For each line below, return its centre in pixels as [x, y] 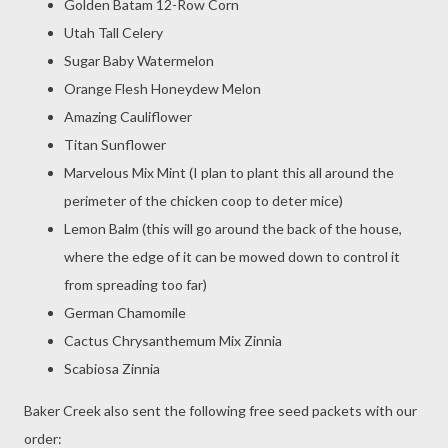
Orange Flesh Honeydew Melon [162, 88]
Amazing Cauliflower [128, 116]
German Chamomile [125, 312]
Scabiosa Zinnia [112, 368]
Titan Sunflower [115, 144]
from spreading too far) [135, 284]
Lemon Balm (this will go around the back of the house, [233, 228]
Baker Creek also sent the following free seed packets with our [220, 410]
